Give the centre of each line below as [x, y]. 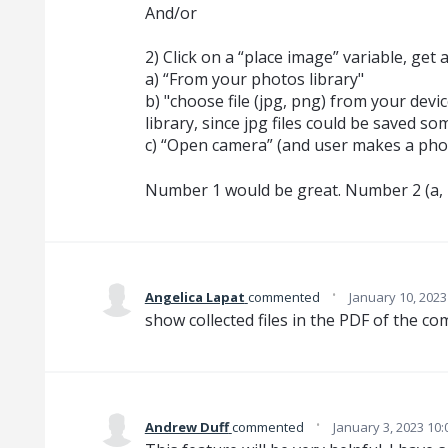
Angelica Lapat [194, 296]
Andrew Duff [186, 426]
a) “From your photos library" [254, 79]
